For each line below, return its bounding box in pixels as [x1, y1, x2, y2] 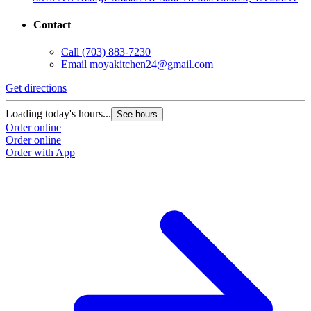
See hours [117, 109, 158, 120]
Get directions [6, 82, 67, 94]
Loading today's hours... [6, 108, 111, 120]
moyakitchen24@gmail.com [90, 58, 213, 71]
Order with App [6, 146, 75, 159]
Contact [33, 19, 71, 31]
